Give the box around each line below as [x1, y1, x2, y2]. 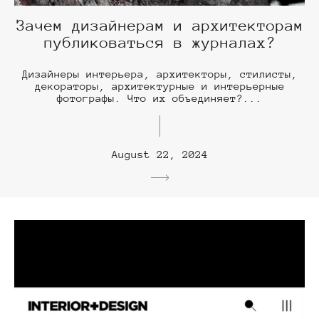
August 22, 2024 [111, 148, 208, 161]
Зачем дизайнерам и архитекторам [16, 17, 303, 35]
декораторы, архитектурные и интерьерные [34, 80, 285, 93]
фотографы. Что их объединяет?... [57, 92, 262, 105]
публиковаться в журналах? [43, 34, 276, 52]
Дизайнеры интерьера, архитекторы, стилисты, [21, 68, 298, 80]
